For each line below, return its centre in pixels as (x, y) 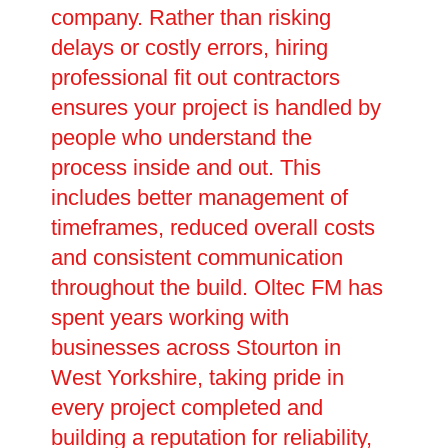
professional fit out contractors (196, 78)
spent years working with (170, 318)
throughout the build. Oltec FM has (217, 288)
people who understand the (182, 138)
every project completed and (187, 408)
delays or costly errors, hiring (190, 48)
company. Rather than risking (191, 18)
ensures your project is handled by (216, 108)
